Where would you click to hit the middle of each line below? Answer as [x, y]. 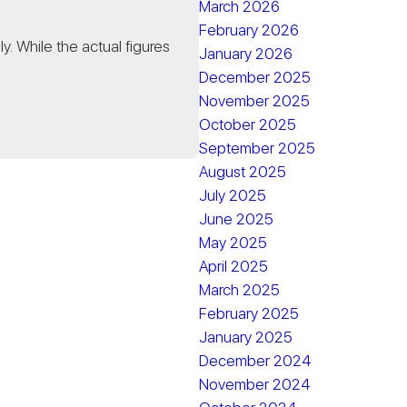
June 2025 [237, 219]
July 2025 [233, 195]
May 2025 [233, 243]
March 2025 [240, 290]
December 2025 [255, 77]
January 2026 [246, 54]
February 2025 [249, 313]
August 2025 [243, 172]
